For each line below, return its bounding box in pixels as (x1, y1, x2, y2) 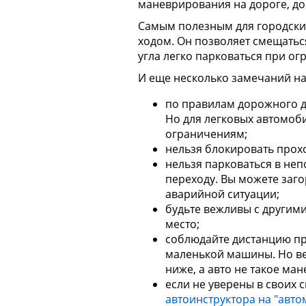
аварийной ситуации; (165, 186, 279, 202)
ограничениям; (165, 126, 247, 142)
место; (165, 217, 199, 232)
